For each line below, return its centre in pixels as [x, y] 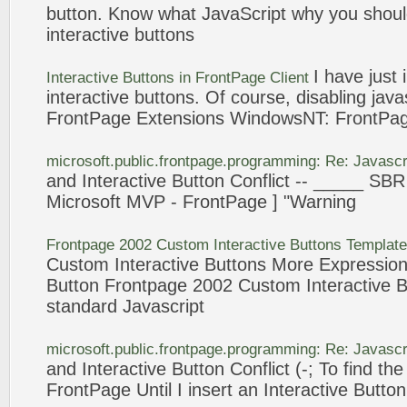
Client [289, 78]
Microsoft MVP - [114, 202]
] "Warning [312, 202]
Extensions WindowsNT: [233, 118]
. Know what [149, 14]
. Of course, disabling [283, 97]
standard [84, 306]
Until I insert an [197, 390]
